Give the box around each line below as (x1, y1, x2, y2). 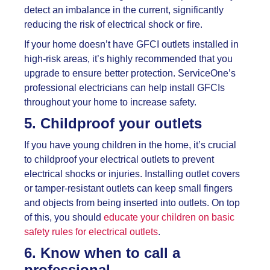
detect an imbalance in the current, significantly (24, 5, 224, 16)
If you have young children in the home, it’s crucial (24, 140, 236, 151)
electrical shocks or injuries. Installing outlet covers (24, 169, 240, 180)
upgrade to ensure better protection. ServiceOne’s (24, 68, 236, 79)
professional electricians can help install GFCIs (24, 83, 225, 93)
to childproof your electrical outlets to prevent (24, 154, 214, 165)
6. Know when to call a (24, 245, 180, 262)
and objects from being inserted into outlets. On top (24, 198, 240, 209)
